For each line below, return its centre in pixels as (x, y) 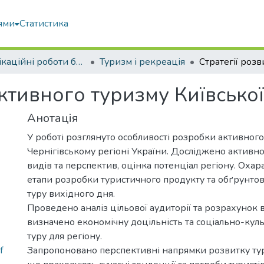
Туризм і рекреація (142, 62)
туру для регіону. (65, 236)
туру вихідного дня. (71, 194)
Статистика (44, 24)
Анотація (53, 118)
